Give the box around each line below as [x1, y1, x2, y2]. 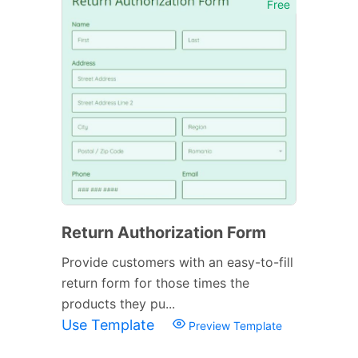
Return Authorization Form [62, 222, 266, 242]
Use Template [62, 316, 158, 333]
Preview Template [185, 318, 282, 332]
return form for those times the [62, 274, 249, 291]
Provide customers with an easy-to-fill [62, 253, 293, 270]
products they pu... [62, 295, 175, 312]
